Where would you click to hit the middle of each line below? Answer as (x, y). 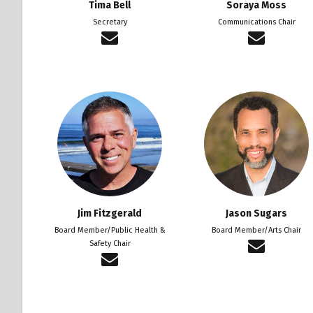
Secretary (110, 22)
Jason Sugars (256, 213)
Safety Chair (110, 243)
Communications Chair (256, 22)
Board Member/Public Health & (110, 230)
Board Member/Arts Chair (256, 230)
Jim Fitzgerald (110, 213)
